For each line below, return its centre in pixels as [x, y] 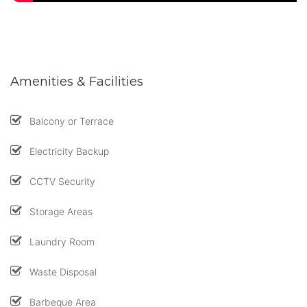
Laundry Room [62, 241]
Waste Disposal [63, 271]
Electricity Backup [69, 151]
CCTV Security [62, 181]
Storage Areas [61, 211]
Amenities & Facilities [77, 81]
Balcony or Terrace [72, 121]
